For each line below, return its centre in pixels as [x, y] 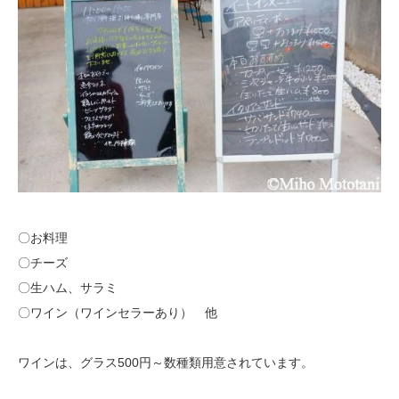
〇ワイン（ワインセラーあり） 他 [118, 313]
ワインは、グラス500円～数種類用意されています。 [166, 363]
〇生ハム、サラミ [68, 288]
